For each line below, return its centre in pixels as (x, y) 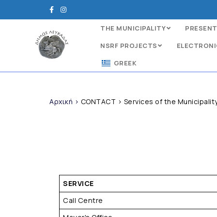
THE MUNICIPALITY (133, 28)
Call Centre (83, 200)
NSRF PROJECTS (129, 46)
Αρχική (61, 101)
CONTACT (98, 101)
